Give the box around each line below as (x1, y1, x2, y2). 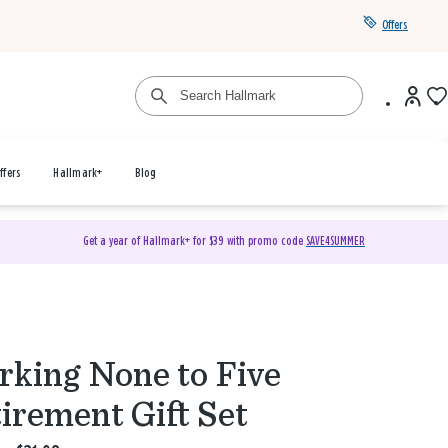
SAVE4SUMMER (305, 235, 365, 248)
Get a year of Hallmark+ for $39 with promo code (82, 235, 306, 248)
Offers (382, 19, 408, 32)
